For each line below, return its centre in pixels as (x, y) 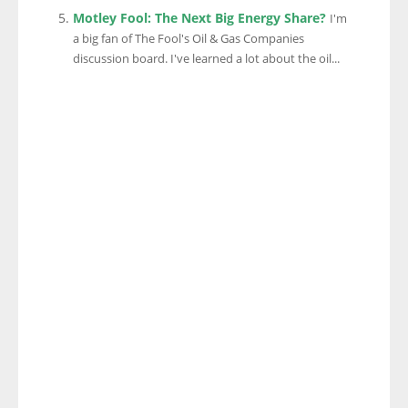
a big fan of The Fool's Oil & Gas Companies (189, 39)
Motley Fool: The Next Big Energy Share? (199, 18)
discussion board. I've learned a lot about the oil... (206, 59)
